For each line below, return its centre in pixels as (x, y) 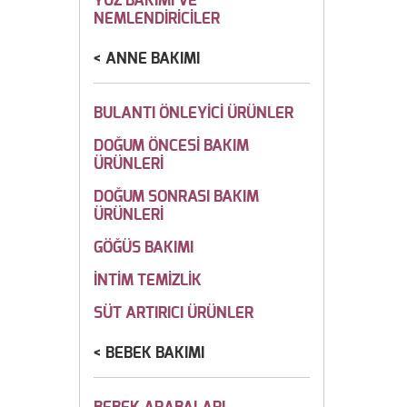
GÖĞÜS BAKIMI (144, 248)
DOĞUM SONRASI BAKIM (176, 197)
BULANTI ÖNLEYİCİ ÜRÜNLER (194, 113)
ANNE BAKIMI (153, 59)
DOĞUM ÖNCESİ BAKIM (171, 146)
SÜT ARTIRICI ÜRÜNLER (174, 313)
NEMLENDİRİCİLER (157, 19)
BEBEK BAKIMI (155, 353)
